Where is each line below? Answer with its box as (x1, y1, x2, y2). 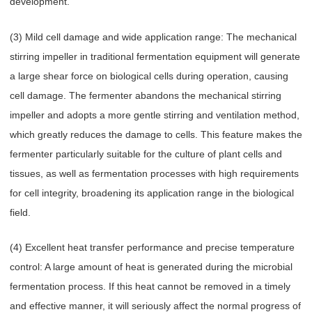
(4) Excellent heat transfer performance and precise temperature (10, 241, 295, 253)
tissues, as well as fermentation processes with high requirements (10, 167, 299, 179)
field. (10, 206, 33, 218)
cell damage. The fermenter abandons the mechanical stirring (10, 89, 281, 101)
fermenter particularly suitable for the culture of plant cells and (10, 148, 282, 159)
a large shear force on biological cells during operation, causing (10, 70, 288, 81)
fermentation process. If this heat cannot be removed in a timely (10, 280, 290, 292)
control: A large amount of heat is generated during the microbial (10, 260, 292, 272)
